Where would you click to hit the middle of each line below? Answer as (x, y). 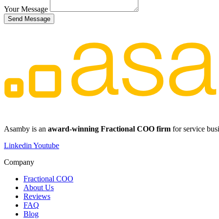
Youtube (46, 145)
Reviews (37, 196)
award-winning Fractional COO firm (109, 129)
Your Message (27, 9)
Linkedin (18, 145)
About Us (39, 187)
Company (19, 162)
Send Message (29, 19)
